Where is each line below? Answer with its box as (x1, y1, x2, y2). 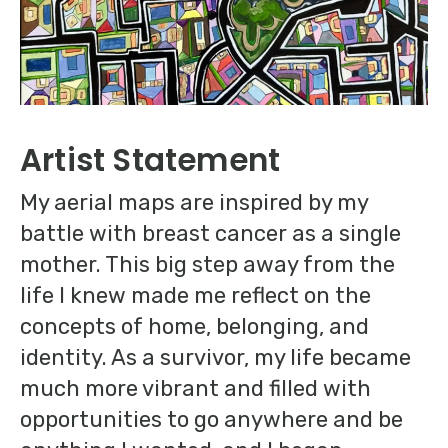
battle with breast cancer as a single (20, 219, 401, 247)
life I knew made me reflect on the (20, 281, 371, 309)
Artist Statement (20, 137, 281, 182)
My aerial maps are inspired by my (20, 188, 368, 216)
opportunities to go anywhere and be (20, 405, 403, 433)
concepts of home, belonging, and (20, 312, 369, 340)
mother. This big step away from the (20, 250, 395, 278)
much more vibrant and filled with (20, 374, 371, 402)
